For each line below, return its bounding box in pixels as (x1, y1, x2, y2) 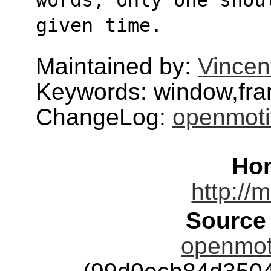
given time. (35, 14, 162, 36)
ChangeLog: (35, 103, 172, 130)
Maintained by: (35, 53, 198, 79)
